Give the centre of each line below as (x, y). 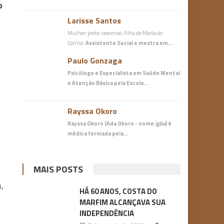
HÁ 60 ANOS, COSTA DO (118, 191)
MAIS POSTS (58, 169)
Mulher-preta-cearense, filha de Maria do (115, 33)
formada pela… (108, 133)
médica (77, 133)
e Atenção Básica (90, 83)
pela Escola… (131, 83)
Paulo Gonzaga (95, 60)
